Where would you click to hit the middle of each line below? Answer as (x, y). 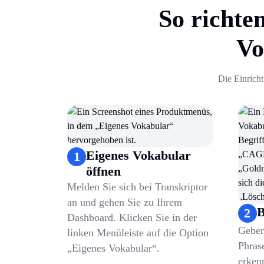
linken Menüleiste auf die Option (138, 233)
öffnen (103, 171)
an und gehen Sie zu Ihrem (125, 202)
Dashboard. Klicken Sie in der (132, 218)
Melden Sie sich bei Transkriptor (137, 187)
